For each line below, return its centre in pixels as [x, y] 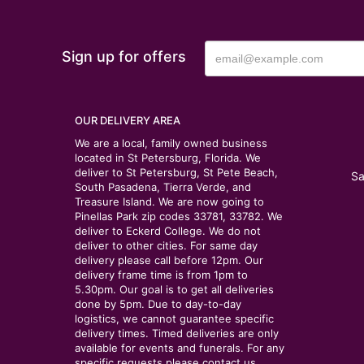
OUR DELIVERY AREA [128, 120]
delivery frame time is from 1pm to [161, 275]
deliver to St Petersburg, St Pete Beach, [176, 172]
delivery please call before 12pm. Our [169, 260]
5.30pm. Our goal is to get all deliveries [174, 289]
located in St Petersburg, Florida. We [168, 158]
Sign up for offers [123, 56]
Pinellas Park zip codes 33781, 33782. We [179, 216]
